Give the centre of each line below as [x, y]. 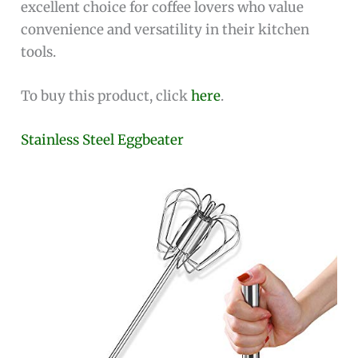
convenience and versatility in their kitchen [165, 29]
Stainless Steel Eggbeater [103, 140]
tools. [39, 52]
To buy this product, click [106, 95]
